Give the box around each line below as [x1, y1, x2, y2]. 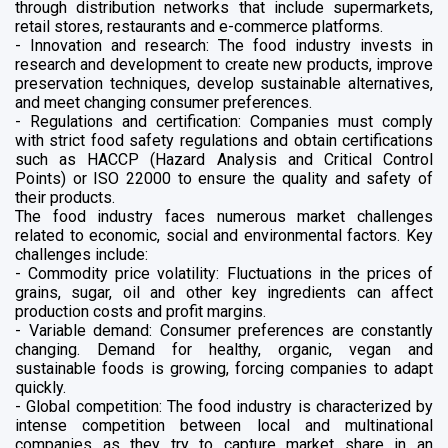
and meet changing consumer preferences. [15, 92, 312, 112]
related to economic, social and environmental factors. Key [15, 225, 433, 245]
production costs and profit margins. [15, 301, 266, 321]
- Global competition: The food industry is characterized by [15, 396, 433, 416]
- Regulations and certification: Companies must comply [15, 111, 433, 131]
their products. [15, 187, 115, 207]
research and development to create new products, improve [15, 54, 433, 74]
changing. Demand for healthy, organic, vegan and [15, 339, 433, 359]
